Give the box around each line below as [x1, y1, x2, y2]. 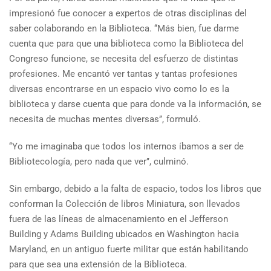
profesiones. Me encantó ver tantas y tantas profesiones [9, 68, 238, 79]
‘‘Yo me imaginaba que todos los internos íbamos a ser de [9, 140, 244, 152]
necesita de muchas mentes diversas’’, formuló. [9, 113, 201, 125]
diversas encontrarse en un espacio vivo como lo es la [9, 83, 229, 94]
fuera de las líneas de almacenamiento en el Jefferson [9, 213, 228, 224]
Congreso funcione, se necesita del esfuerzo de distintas [9, 53, 238, 64]
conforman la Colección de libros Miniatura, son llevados [9, 198, 240, 209]
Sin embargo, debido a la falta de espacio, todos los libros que [9, 183, 261, 194]
